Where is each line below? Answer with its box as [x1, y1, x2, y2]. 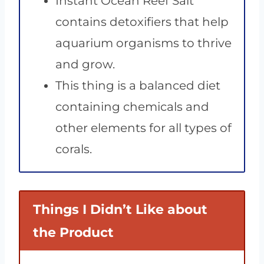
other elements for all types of [55, 121, 232, 136]
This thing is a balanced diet [55, 78, 220, 93]
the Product [33, 225, 114, 241]
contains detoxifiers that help [55, 15, 229, 29]
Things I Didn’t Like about [33, 202, 207, 218]
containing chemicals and [55, 100, 209, 114]
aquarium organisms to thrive [55, 36, 232, 51]
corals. [55, 142, 92, 157]
